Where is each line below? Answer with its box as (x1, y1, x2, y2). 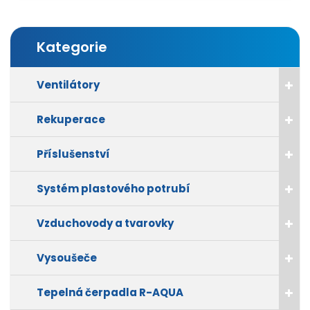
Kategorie (36, 37, 107, 57)
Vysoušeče (36, 250, 97, 266)
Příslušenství (36, 147, 110, 162)
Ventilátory (36, 77, 100, 93)
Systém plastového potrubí (36, 181, 190, 197)
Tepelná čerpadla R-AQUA (36, 285, 183, 300)
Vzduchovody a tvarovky (36, 216, 174, 231)
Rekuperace (36, 112, 105, 127)
